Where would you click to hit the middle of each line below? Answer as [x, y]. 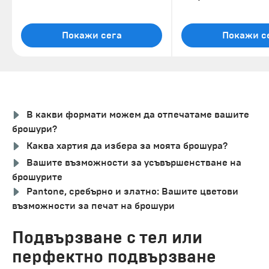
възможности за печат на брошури [93, 206]
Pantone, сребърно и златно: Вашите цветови [132, 191]
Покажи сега [92, 35]
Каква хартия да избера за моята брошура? [127, 146]
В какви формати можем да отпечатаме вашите [138, 114]
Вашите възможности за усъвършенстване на [134, 162]
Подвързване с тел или [107, 237]
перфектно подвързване [114, 256]
